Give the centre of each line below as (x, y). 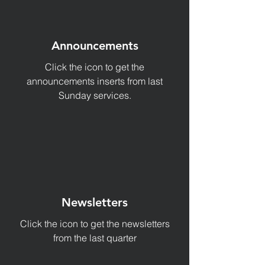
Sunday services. (95, 95)
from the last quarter (95, 238)
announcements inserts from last (95, 81)
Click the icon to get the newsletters (95, 224)
